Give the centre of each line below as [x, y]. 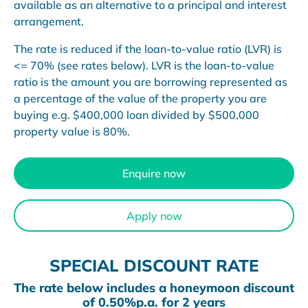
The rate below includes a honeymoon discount [154, 287]
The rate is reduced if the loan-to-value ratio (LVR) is [148, 49]
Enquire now [154, 174]
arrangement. [49, 21]
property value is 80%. [72, 131]
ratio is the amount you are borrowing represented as [151, 82]
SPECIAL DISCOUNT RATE [154, 265]
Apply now [154, 216]
